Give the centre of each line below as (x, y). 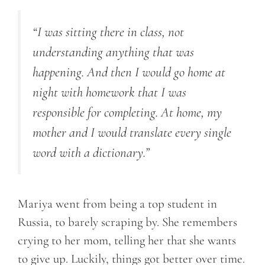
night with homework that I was (109, 92)
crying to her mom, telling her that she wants (127, 240)
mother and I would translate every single (132, 132)
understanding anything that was (113, 52)
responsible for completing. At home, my (127, 112)
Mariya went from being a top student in (117, 203)
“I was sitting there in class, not (108, 32)
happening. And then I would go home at (129, 72)
